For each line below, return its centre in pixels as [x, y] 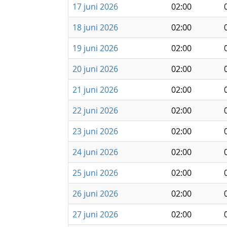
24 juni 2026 [95, 152]
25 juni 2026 [95, 173]
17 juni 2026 [95, 7]
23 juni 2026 [95, 131]
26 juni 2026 [95, 194]
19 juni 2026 [95, 48]
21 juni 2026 [95, 90]
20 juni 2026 [95, 69]
